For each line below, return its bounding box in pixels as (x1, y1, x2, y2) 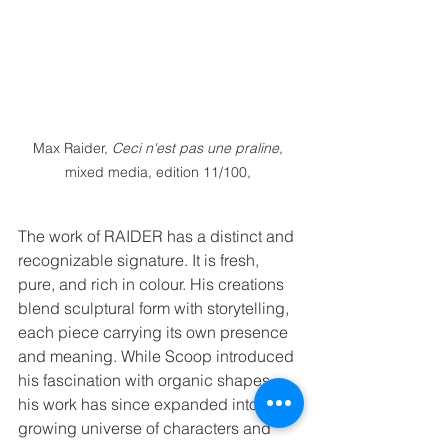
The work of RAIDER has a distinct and (18, 225, 298, 246)
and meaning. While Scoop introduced (18, 345, 298, 366)
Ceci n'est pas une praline (112, 138, 279, 157)
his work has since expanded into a (18, 393, 275, 414)
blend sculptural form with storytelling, (18, 297, 293, 318)
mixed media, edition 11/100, (65, 162, 255, 181)
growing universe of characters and (18, 417, 275, 438)
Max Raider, (33, 138, 112, 157)
